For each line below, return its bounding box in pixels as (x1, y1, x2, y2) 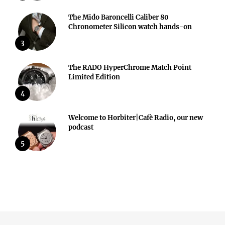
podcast (68, 123, 93, 132)
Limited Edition (68, 72, 120, 81)
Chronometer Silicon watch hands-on (68, 22, 192, 31)
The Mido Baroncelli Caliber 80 (68, 13, 169, 22)
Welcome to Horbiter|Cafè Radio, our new (68, 113, 203, 122)
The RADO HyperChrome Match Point (68, 63, 191, 72)
